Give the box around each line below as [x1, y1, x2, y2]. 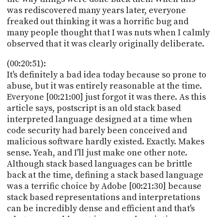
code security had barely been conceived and [6, 124, 187, 136]
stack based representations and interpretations [6, 191, 200, 203]
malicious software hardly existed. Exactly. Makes [6, 136, 204, 147]
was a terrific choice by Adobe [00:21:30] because [6, 180, 201, 192]
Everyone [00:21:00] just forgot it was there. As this [6, 91, 206, 103]
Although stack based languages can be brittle [6, 158, 192, 170]
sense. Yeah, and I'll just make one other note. [6, 147, 187, 158]
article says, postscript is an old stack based [6, 102, 181, 114]
